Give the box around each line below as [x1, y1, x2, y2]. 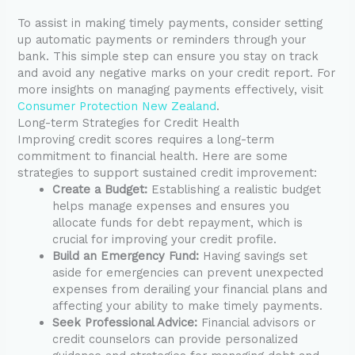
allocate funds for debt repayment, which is [52, 215, 303, 230]
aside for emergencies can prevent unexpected [52, 265, 324, 280]
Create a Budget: [52, 181, 148, 197]
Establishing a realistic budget [147, 181, 322, 197]
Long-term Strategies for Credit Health [17, 115, 240, 130]
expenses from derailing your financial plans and [52, 281, 328, 296]
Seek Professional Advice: [52, 315, 198, 330]
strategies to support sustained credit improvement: [17, 165, 318, 180]
